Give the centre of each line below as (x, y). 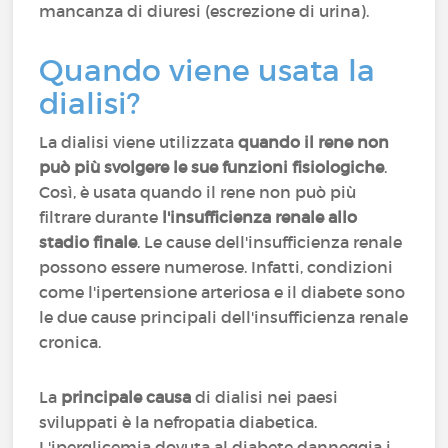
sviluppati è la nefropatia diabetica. (178, 422)
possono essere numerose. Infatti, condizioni (216, 267)
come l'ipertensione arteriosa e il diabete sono (222, 292)
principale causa (126, 397)
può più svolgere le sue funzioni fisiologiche (212, 167)
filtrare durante (101, 217)
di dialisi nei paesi (265, 397)
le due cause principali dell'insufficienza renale (224, 317)
